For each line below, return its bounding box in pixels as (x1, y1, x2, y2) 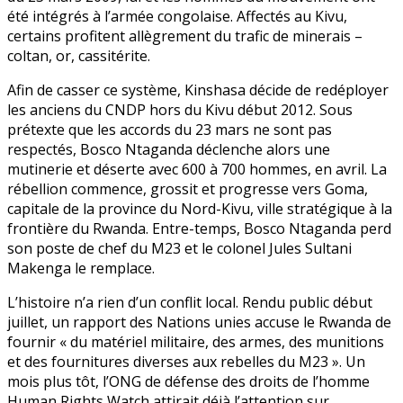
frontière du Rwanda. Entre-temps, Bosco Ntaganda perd (7, 219, 391, 239)
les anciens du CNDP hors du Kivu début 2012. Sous (7, 100, 353, 121)
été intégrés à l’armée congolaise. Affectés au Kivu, (7, 6, 347, 27)
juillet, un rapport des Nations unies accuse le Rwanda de (7, 312, 391, 333)
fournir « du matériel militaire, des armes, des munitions (7, 332, 384, 353)
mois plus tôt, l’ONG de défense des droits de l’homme (7, 372, 370, 392)
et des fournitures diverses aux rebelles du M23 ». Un (7, 352, 365, 372)
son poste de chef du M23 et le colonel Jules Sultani (7, 238, 352, 259)
